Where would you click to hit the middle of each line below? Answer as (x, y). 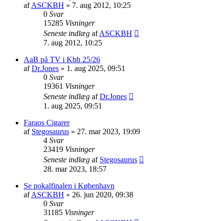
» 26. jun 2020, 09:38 (99, 194)
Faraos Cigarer (47, 122)
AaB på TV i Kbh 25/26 (62, 59)
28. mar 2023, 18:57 (75, 169)
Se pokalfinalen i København (69, 185)
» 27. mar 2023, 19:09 (105, 131)
